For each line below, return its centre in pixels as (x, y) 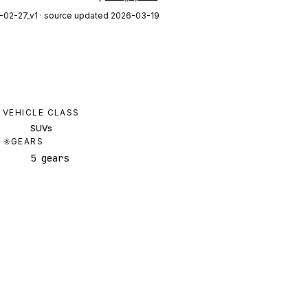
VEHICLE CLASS (41, 113)
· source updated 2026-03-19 (99, 16)
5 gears (49, 158)
